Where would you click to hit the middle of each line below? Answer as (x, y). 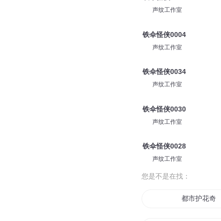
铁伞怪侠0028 (164, 146)
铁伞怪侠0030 (164, 109)
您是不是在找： (166, 176)
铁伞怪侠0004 (164, 34)
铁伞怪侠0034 (164, 72)
